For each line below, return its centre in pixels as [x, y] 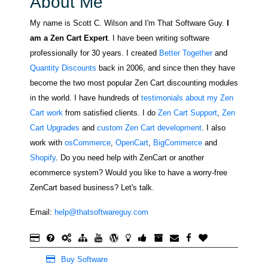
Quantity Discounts [63, 68]
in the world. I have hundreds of [86, 98]
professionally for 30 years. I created [95, 53]
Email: [42, 212]
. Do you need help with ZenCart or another [130, 158]
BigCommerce [178, 143]
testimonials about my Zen [187, 98]
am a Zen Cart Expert [69, 38]
